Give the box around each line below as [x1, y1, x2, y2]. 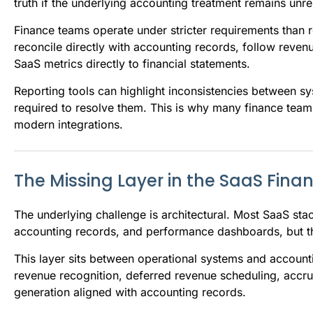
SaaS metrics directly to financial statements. [14, 56, 250, 71]
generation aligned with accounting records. [14, 284, 246, 299]
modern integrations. [14, 117, 123, 131]
